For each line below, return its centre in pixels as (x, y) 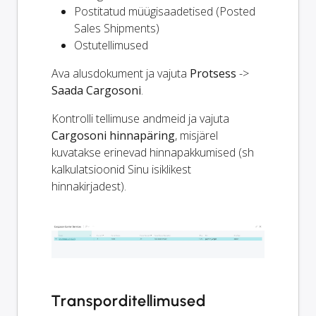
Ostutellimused (111, 45)
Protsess (213, 74)
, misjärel (196, 136)
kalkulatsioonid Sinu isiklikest (121, 170)
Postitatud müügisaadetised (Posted (165, 12)
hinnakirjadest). (89, 187)
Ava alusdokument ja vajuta (121, 74)
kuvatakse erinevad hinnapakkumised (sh (153, 153)
